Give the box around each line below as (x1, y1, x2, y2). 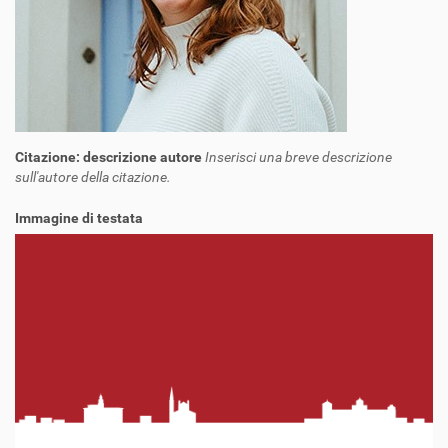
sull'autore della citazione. (15, 169, 171, 185)
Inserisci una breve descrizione (205, 149, 392, 165)
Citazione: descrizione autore (15, 149, 205, 165)
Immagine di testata (15, 210, 143, 226)
